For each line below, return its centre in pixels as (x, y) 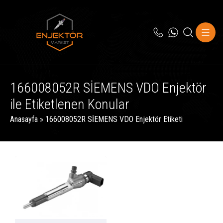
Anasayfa (24, 119)
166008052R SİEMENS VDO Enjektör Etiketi (114, 119)
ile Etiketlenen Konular (70, 104)
